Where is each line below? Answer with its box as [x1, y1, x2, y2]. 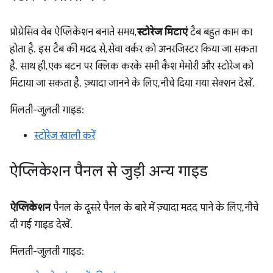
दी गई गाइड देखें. [10, 219, 73, 232]
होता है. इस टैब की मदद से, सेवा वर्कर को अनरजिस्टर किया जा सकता [10, 43, 257, 56]
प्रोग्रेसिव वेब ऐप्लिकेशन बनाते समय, [10, 26, 137, 39]
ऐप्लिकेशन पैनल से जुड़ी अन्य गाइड [10, 162, 208, 181]
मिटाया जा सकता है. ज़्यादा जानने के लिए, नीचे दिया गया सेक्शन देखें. [10, 77, 255, 90]
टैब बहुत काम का [188, 26, 252, 39]
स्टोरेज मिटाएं [137, 26, 188, 39]
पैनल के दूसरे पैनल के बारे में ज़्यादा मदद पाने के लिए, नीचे [51, 202, 258, 214]
